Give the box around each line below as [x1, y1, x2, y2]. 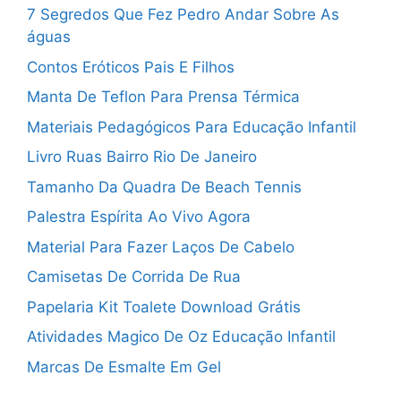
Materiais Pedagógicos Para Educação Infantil [27, 117, 356, 136]
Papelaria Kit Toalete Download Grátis [27, 297, 301, 316]
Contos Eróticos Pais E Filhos [27, 57, 235, 76]
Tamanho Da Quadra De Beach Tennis [27, 177, 302, 196]
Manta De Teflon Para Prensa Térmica [27, 88, 300, 107]
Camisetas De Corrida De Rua [27, 268, 241, 286]
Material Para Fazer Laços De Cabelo [27, 237, 294, 256]
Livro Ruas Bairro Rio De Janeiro [27, 148, 257, 166]
